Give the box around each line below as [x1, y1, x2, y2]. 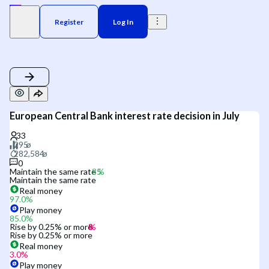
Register [54, 17, 83, 26]
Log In [112, 17, 133, 26]
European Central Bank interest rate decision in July [10, 110, 240, 122]
